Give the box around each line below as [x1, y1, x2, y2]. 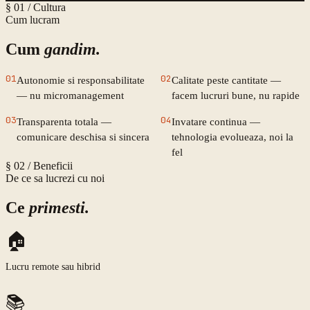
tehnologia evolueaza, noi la [172, 131, 293, 143]
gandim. [44, 40, 100, 59]
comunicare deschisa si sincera [17, 131, 149, 143]
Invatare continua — [172, 116, 260, 128]
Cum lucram [6, 14, 60, 26]
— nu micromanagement [17, 90, 124, 102]
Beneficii [33, 160, 73, 172]
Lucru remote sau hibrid [6, 262, 100, 273]
